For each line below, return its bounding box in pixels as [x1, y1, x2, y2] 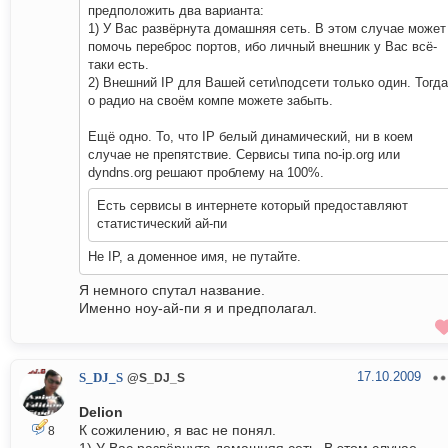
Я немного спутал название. [79, 282, 265, 299]
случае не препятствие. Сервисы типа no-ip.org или [88, 147, 400, 163]
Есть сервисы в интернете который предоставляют [97, 198, 408, 214]
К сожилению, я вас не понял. [79, 422, 276, 439]
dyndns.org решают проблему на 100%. [88, 165, 324, 181]
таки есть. [88, 57, 149, 73]
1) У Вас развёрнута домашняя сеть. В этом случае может [88, 21, 446, 37]
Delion [79, 404, 123, 421]
